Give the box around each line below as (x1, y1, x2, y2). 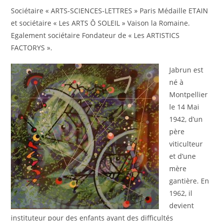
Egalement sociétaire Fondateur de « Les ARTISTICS (11, 31, 180, 40)
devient (169, 201, 194, 210)
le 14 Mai (169, 102, 200, 111)
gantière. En (169, 176, 210, 185)
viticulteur (169, 139, 203, 148)
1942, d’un (169, 114, 203, 124)
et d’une (169, 151, 196, 161)
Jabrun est (169, 65, 204, 74)
